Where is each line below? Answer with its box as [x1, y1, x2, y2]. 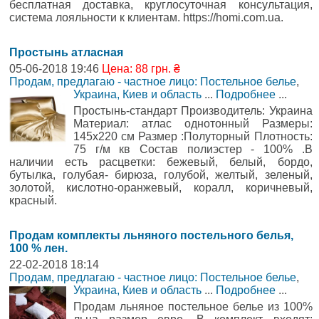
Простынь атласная [9, 46, 123, 58]
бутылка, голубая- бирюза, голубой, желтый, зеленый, [9, 169, 313, 181]
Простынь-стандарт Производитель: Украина [73, 105, 313, 117]
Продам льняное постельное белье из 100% [73, 300, 313, 313]
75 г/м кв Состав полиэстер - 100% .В [73, 143, 313, 155]
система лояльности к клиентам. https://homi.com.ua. [9, 11, 283, 23]
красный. [9, 194, 57, 206]
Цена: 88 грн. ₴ [102, 63, 180, 75]
